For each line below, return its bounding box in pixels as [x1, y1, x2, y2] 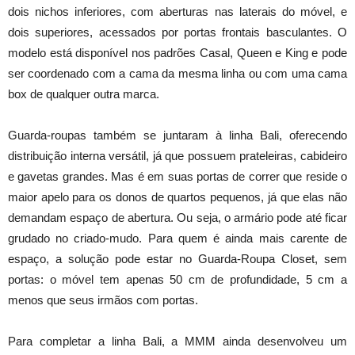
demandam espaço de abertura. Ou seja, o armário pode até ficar [8, 210, 347, 224]
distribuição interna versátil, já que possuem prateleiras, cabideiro [8, 148, 347, 162]
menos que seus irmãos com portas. [8, 292, 198, 307]
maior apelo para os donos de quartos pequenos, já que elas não [8, 189, 347, 204]
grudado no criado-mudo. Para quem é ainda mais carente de [8, 231, 347, 245]
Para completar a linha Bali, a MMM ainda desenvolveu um [8, 334, 347, 348]
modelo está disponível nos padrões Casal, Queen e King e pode [8, 45, 347, 59]
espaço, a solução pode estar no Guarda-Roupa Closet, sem [8, 251, 347, 265]
